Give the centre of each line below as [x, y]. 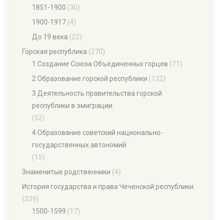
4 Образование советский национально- [97, 133]
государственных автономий [79, 145]
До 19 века [50, 37]
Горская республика [55, 52]
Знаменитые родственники [66, 172]
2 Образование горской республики [90, 79]
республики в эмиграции [72, 106]
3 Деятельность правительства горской [97, 93]
